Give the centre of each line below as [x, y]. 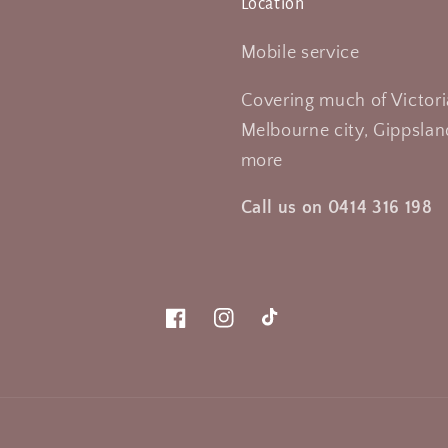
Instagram [248, 329]
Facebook [197, 329]
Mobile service [300, 53]
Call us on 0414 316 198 [336, 208]
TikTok [283, 329]
